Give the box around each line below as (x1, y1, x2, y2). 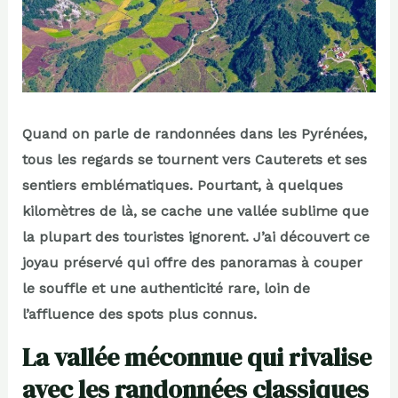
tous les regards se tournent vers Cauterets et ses (21, 150, 367, 168)
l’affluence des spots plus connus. (21, 305, 257, 322)
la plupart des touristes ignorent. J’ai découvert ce (21, 227, 370, 245)
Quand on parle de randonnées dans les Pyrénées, (21, 124, 367, 142)
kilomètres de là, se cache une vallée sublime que (21, 202, 369, 219)
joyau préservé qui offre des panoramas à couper (21, 253, 362, 271)
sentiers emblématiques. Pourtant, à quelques (21, 176, 343, 194)
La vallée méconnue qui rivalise (21, 339, 371, 374)
